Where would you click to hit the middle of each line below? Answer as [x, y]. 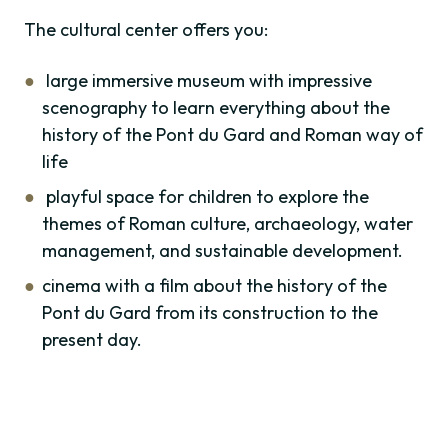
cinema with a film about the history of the [214, 286]
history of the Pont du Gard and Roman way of [232, 135]
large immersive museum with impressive [207, 81]
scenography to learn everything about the [216, 108]
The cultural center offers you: [146, 30]
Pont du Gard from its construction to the [210, 313]
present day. [92, 340]
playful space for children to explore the [205, 197]
